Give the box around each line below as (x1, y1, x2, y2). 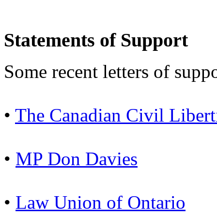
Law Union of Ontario (15, 191, 186, 213)
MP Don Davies (15, 148, 138, 169)
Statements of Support (4, 29, 188, 51)
